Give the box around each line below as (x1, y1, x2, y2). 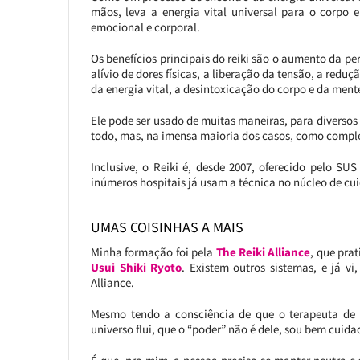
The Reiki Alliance (215, 244, 311, 260)
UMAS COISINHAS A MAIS (90, 218, 243, 237)
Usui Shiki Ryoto (90, 260, 182, 276)
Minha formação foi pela (90, 244, 216, 260)
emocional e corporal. (90, 19, 200, 35)
